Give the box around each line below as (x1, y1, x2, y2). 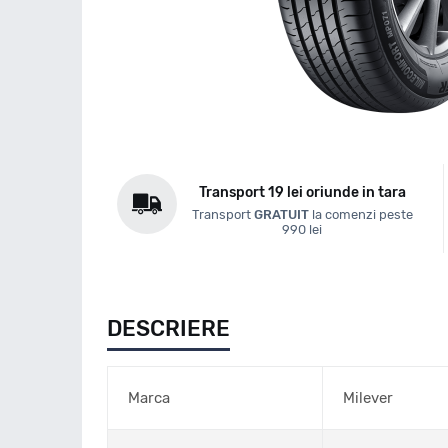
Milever (343, 389, 393, 407)
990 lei (282, 222, 323, 237)
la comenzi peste (308, 207, 413, 222)
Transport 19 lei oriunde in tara (198, 184, 406, 201)
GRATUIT (253, 207, 309, 222)
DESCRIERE (107, 315, 230, 342)
